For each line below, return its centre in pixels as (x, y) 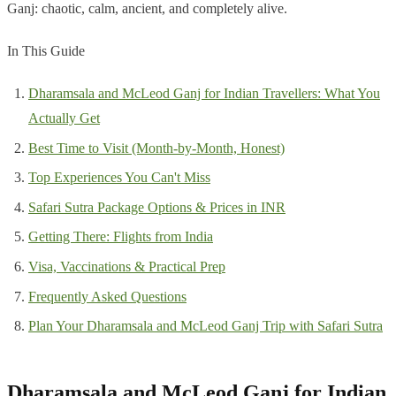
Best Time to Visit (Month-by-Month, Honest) (156, 148)
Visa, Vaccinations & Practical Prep (127, 267)
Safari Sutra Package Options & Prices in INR (157, 207)
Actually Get (64, 118)
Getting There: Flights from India (121, 237)
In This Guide (46, 51)
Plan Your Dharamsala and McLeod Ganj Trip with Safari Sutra (206, 326)
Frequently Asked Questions (107, 296)
